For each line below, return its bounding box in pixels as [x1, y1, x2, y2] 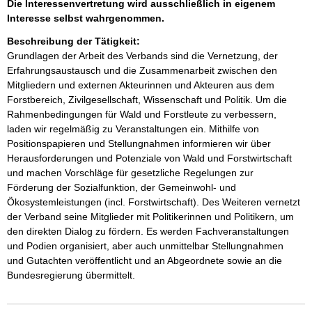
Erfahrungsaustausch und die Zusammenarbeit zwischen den [7, 65, 280, 76]
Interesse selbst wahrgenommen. [7, 13, 164, 24]
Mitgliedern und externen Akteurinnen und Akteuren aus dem [7, 79, 277, 91]
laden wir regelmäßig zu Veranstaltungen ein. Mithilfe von [7, 123, 262, 134]
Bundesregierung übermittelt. [7, 270, 135, 281]
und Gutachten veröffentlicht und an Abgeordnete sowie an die [7, 255, 285, 266]
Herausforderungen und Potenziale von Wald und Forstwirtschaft [7, 153, 295, 164]
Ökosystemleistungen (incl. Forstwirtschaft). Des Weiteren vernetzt [7, 196, 303, 208]
